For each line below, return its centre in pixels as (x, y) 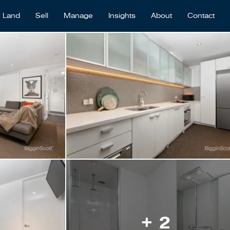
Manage (78, 16)
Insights (122, 16)
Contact (201, 16)
